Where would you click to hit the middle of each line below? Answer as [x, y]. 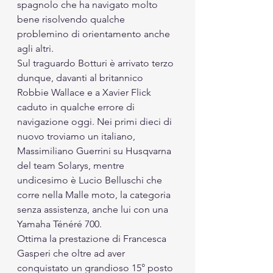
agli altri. [35, 48]
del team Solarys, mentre [72, 165]
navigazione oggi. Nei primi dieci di [96, 121]
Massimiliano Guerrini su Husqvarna [95, 151]
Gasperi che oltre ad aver [72, 253]
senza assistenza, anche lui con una [94, 209]
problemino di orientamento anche [95, 34]
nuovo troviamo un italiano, [77, 136]
